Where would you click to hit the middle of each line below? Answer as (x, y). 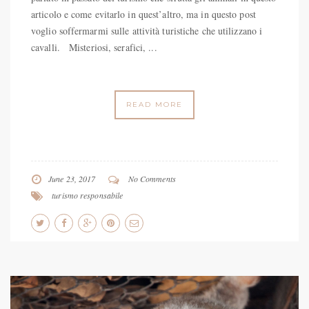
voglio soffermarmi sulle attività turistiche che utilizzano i (147, 30)
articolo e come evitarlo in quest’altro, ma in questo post (143, 14)
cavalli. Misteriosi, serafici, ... (94, 47)
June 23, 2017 (72, 178)
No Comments (152, 178)
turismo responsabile (88, 195)
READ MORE (154, 104)
